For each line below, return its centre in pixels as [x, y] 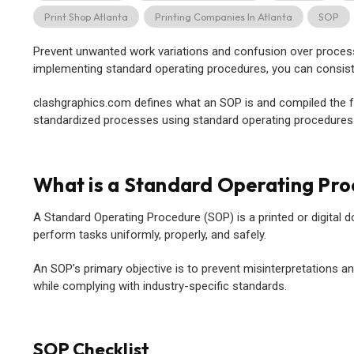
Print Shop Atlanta [86, 16]
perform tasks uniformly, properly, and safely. [150, 235]
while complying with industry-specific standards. [160, 286]
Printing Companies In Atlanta [223, 16]
